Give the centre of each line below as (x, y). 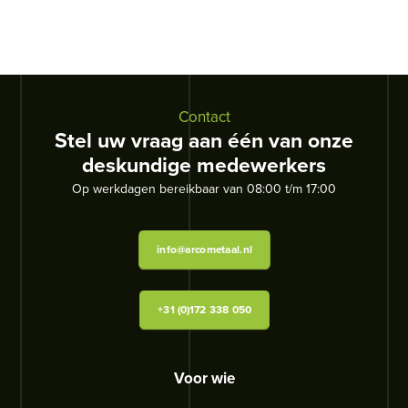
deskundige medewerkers (204, 164)
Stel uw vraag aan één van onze (204, 140)
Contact (204, 117)
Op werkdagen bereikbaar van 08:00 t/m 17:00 (204, 189)
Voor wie (204, 378)
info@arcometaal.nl (204, 250)
